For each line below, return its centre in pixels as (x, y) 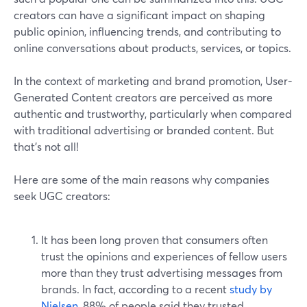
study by (249, 289)
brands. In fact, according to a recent (134, 289)
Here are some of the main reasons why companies (142, 180)
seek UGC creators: (62, 196)
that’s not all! (46, 147)
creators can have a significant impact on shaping (139, 15)
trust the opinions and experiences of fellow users (164, 256)
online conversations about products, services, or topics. (152, 48)
